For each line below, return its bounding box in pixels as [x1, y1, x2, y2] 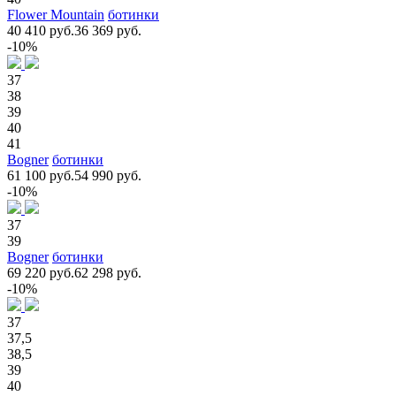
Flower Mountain [7, 6, 104, 22]
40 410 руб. [7, 22, 74, 38]
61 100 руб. [7, 167, 74, 183]
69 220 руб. [7, 264, 74, 280]
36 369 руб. [74, 22, 141, 38]
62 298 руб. [74, 264, 141, 280]
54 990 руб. [74, 167, 141, 183]
